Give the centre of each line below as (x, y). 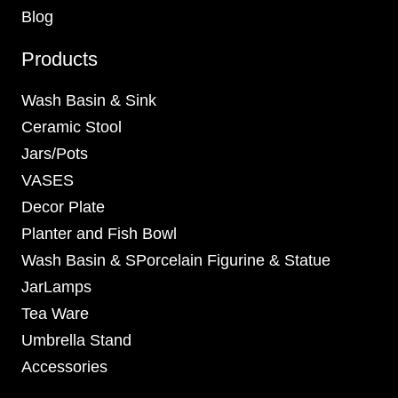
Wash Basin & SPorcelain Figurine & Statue (176, 261)
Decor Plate (63, 207)
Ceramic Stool (72, 127)
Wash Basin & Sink (89, 101)
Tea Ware (55, 314)
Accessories (64, 367)
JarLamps (56, 287)
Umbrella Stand (76, 341)
